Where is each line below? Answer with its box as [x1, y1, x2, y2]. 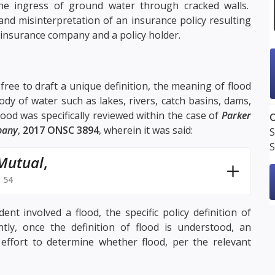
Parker [222, 109, 251, 122]
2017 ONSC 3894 [23, 123, 99, 137]
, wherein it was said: [99, 123, 193, 137]
